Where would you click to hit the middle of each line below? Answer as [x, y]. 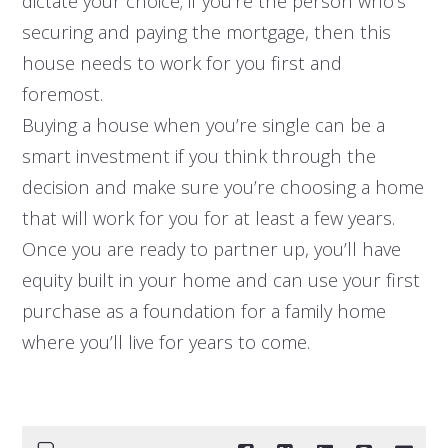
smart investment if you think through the [198, 156]
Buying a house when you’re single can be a [203, 125]
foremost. [62, 94]
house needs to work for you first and [181, 63]
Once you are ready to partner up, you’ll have [211, 249]
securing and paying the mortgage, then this [206, 32]
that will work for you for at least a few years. [208, 218]
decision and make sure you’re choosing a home [222, 187]
